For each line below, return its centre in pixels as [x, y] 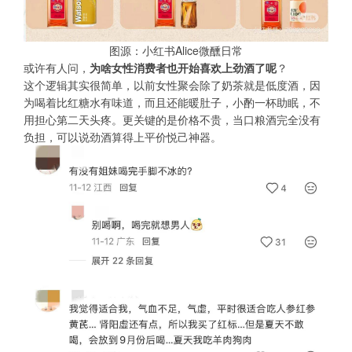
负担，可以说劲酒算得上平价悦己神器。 [123, 137]
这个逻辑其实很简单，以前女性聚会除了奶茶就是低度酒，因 [172, 85]
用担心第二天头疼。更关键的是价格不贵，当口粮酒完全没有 [172, 120]
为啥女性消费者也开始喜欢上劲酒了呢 [183, 68]
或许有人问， [57, 68]
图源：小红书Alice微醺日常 [176, 51]
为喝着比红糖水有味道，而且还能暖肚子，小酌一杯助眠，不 [172, 103]
